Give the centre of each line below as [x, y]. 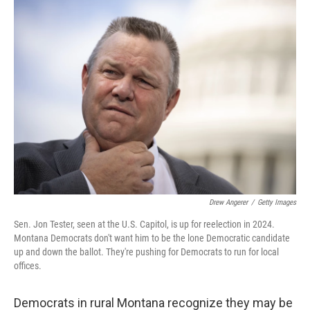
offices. [28, 266]
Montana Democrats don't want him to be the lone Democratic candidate [152, 238]
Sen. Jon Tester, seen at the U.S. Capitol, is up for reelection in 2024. [144, 224]
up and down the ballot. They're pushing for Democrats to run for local [146, 252]
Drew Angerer [228, 202]
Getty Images [277, 202]
